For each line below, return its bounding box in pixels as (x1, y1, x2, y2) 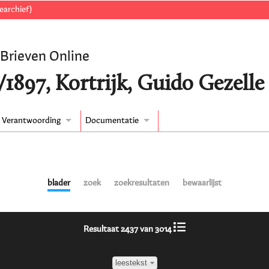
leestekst (115, 258, 147, 268)
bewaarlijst (182, 179, 222, 188)
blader (47, 179, 71, 188)
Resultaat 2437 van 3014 (83, 225, 174, 234)
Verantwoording (2, 116, 61, 125)
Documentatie (85, 116, 139, 125)
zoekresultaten (113, 179, 169, 188)
